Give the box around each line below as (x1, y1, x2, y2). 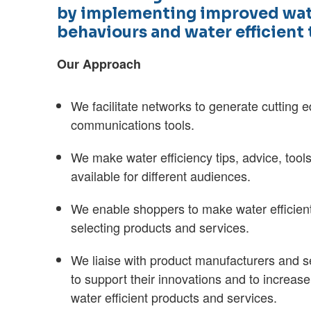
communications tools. (71, 115, 195, 133)
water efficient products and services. (71, 287, 278, 306)
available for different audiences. (71, 166, 251, 185)
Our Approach (57, 54, 142, 73)
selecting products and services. (71, 217, 250, 236)
